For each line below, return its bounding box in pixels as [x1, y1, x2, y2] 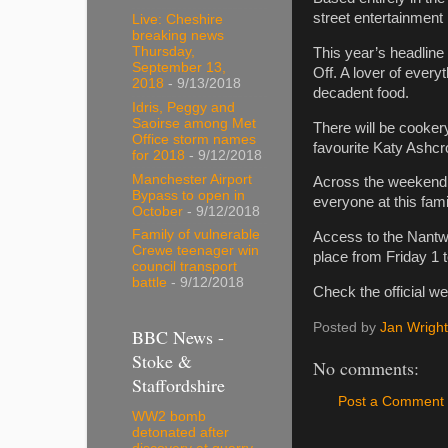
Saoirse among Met [132, 115, 256, 131]
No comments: [313, 355, 419, 380]
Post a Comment [338, 394, 444, 410]
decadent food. [313, 84, 409, 101]
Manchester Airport [132, 171, 252, 187]
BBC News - [132, 324, 224, 349]
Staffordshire [132, 372, 225, 397]
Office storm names [132, 131, 256, 147]
